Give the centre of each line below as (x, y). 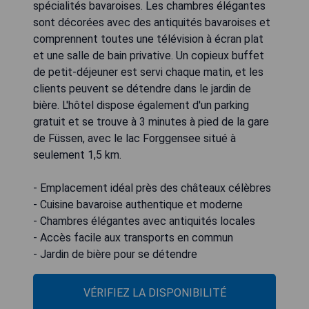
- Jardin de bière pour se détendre (115, 254)
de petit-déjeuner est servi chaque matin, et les (148, 72)
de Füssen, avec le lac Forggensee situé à (134, 138)
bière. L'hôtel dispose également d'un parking (141, 105)
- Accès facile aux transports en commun (133, 237)
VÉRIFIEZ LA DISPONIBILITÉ (154, 292)
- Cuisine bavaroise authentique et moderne (138, 204)
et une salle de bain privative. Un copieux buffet (149, 55)
